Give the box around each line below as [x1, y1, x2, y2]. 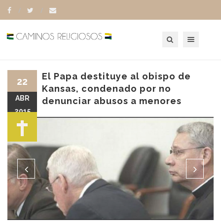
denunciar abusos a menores [42, 96, 182, 106]
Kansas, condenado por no [42, 83, 171, 94]
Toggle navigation [186, 31, 219, 39]
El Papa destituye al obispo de [42, 71, 191, 81]
